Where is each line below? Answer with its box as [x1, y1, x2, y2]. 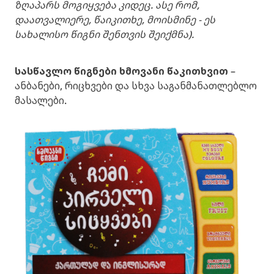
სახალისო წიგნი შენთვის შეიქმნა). [15, 28, 194, 42]
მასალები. [15, 94, 67, 108]
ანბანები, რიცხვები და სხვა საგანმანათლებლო [15, 79, 257, 93]
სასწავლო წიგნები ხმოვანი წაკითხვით [15, 64, 228, 78]
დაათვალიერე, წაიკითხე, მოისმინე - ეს [15, 13, 215, 27]
